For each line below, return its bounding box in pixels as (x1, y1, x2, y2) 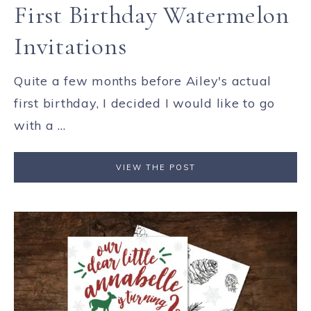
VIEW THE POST (115, 162, 196, 172)
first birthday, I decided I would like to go (14, 95, 275, 111)
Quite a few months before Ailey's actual (14, 73, 271, 89)
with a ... (14, 117, 66, 133)
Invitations (14, 31, 127, 61)
